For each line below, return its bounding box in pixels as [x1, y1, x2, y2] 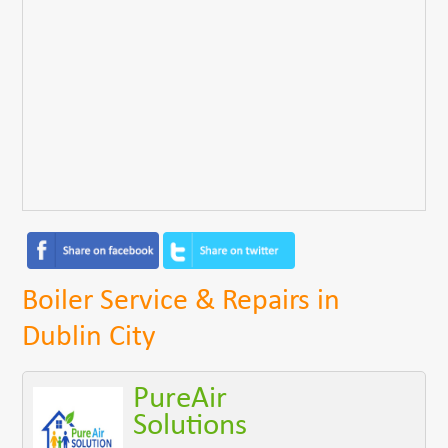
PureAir [133, 383, 228, 415]
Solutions [133, 410, 248, 442]
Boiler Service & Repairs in [22, 285, 341, 317]
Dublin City [22, 321, 157, 353]
